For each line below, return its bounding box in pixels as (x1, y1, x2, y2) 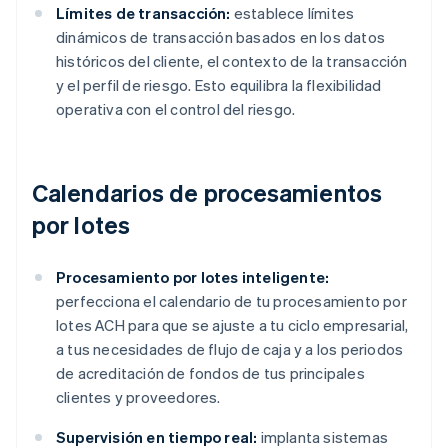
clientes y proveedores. (56, 387, 221, 408)
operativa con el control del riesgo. (56, 99, 296, 120)
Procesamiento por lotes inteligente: (56, 267, 330, 288)
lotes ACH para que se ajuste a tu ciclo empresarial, (56, 315, 409, 336)
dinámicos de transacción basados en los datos (56, 27, 386, 48)
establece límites (230, 3, 355, 24)
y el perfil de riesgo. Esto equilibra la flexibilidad (56, 75, 382, 96)
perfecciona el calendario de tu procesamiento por (56, 291, 407, 312)
